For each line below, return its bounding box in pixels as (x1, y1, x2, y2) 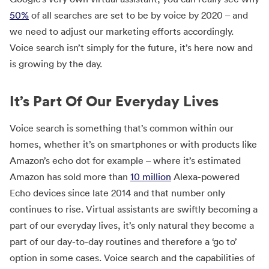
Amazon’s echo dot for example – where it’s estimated (10, 154, 241, 166)
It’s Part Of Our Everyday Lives (10, 92, 219, 110)
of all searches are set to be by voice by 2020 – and (29, 9, 248, 21)
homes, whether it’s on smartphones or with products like (10, 138, 257, 150)
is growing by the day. (10, 58, 102, 70)
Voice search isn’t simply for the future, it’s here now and (10, 41, 253, 53)
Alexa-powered (171, 171, 240, 183)
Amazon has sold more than (10, 171, 130, 183)
